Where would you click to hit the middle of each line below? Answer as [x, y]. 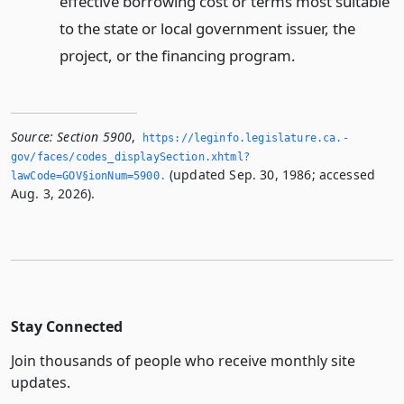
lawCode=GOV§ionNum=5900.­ [88, 176]
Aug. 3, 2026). [53, 194]
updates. [41, 383]
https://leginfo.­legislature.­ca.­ [245, 138]
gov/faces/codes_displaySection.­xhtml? [130, 157]
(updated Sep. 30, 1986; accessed [271, 175]
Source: [32, 137]
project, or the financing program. [177, 56]
